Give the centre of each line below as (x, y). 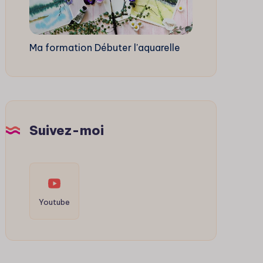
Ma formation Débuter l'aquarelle (104, 47)
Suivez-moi (66, 130)
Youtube (54, 202)
